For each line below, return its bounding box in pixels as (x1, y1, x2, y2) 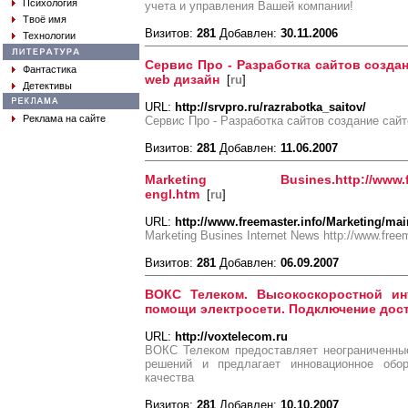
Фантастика (23, 64, 76, 75)
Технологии (23, 30, 76, 41)
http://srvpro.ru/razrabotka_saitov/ (175, 100, 366, 114)
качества (145, 371, 194, 384)
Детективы (23, 80, 72, 91)
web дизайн (145, 72, 219, 87)
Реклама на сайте (23, 113, 106, 124)
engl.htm (145, 187, 199, 201)
